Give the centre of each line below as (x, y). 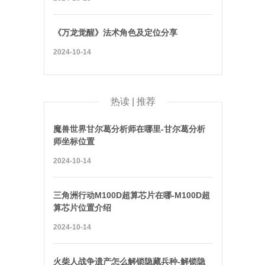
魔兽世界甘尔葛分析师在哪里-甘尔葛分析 (129, 129)
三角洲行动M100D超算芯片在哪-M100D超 (132, 195)
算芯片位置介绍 (82, 208)
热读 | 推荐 (133, 101)
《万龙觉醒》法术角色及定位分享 (115, 33)
